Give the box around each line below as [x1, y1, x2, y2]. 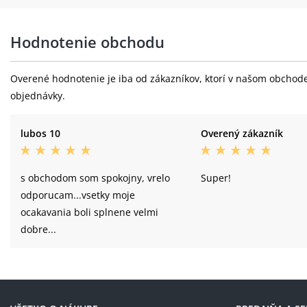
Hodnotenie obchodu [10, 32, 164, 53]
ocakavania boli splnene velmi [21, 206, 158, 219]
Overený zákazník [200, 127, 283, 140]
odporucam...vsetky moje [21, 188, 135, 202]
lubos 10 [21, 127, 60, 140]
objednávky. [10, 89, 65, 103]
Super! [200, 171, 231, 185]
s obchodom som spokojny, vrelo [21, 171, 170, 185]
